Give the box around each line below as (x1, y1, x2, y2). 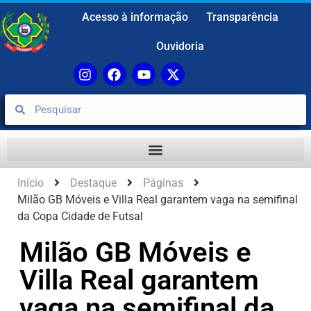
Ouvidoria (156, 40, 204, 53)
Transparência (206, 10, 278, 24)
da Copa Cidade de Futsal (17, 210, 143, 224)
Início (17, 176, 44, 190)
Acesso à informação (82, 10, 188, 24)
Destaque (70, 176, 117, 190)
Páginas (143, 176, 183, 190)
